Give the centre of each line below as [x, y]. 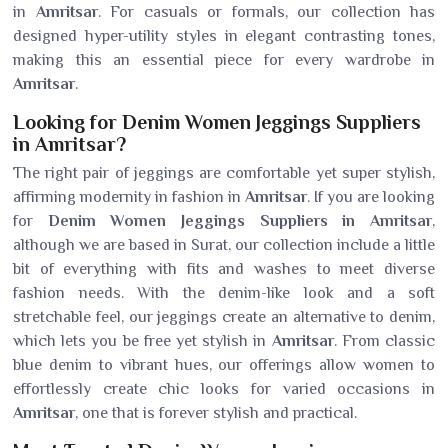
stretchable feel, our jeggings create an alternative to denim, [224, 317]
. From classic [384, 341]
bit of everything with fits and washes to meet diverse [224, 269]
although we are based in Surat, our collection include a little [224, 245]
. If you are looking [371, 197]
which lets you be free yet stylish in [142, 341]
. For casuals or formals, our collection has [266, 12]
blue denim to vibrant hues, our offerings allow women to [224, 365]
